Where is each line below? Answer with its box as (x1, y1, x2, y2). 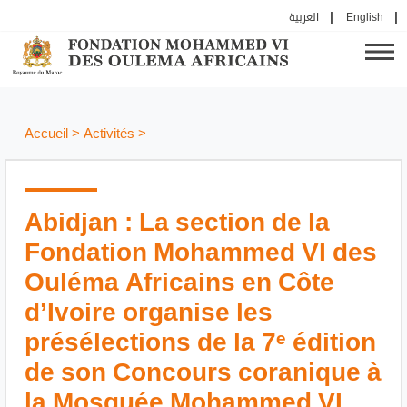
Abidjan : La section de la (25, 204, 330, 242)
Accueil (25, 124, 68, 144)
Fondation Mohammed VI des (25, 234, 377, 272)
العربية (289, 10, 319, 25)
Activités (84, 124, 134, 144)
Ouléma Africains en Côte (25, 264, 334, 302)
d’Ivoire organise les (25, 294, 273, 332)
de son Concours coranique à (25, 354, 382, 392)
